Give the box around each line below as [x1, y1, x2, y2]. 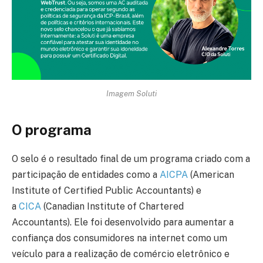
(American [188, 168, 234, 180]
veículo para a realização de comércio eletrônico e [12, 248, 230, 259]
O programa [12, 121, 92, 138]
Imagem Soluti [106, 88, 157, 98]
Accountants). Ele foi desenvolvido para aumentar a [12, 216, 234, 228]
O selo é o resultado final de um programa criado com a [12, 153, 250, 164]
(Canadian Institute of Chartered [41, 200, 184, 212]
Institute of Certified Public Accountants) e [12, 184, 201, 196]
